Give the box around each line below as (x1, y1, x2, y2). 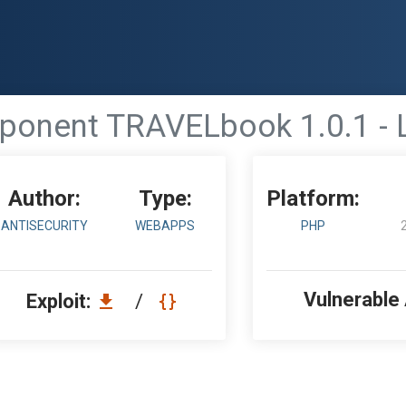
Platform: (266, 186, 361, 211)
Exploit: (26, 290, 95, 313)
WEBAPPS (135, 218, 196, 233)
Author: (7, 186, 81, 211)
